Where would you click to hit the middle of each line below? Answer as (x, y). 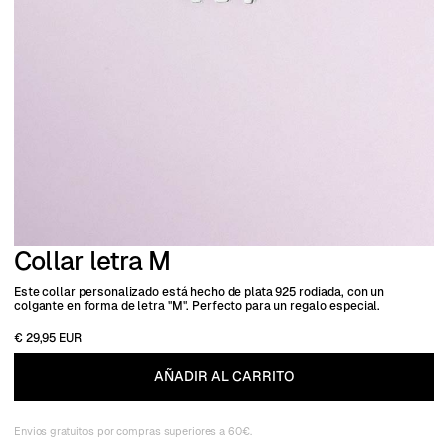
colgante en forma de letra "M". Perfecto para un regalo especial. (197, 305)
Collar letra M (92, 260)
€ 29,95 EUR (48, 337)
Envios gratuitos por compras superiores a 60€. (133, 430)
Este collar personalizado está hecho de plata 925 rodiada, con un (199, 291)
